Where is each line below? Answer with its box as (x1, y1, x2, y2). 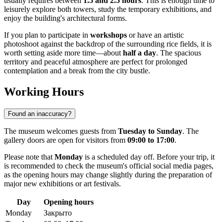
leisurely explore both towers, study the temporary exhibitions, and (4, 5, 212, 14)
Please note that (4, 153, 55, 162)
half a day (123, 49, 156, 57)
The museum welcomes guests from (4, 127, 118, 136)
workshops (90, 31, 127, 40)
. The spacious (156, 49, 201, 57)
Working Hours (4, 85, 84, 99)
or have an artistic (127, 31, 184, 40)
